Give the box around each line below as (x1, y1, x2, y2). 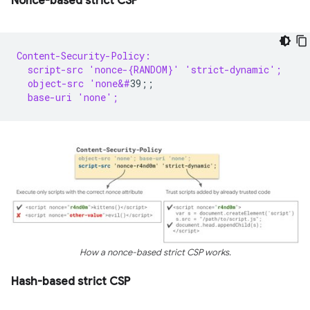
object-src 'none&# (17, 77, 130, 90)
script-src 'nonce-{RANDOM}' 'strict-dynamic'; (17, 63, 282, 76)
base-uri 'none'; (17, 91, 118, 104)
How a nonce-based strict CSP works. (79, 246, 231, 258)
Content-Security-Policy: (17, 49, 151, 62)
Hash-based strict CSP (11, 274, 130, 289)
